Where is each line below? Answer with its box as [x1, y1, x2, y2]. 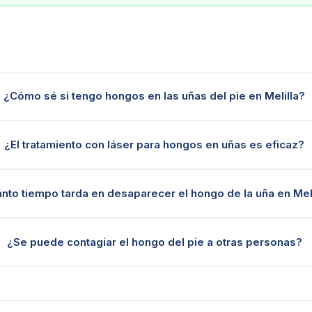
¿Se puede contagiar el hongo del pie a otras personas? [6, 235, 302, 249]
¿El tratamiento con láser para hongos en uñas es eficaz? [4, 138, 305, 151]
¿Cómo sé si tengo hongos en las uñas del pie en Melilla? [3, 89, 306, 102]
